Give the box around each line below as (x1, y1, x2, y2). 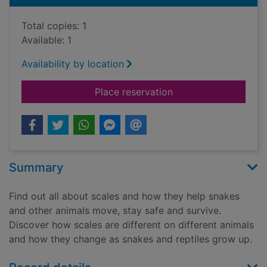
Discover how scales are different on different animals (9, 219, 254, 231)
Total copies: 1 (21, 20, 86, 32)
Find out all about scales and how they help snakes (9, 190, 240, 203)
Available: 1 (21, 34, 72, 46)
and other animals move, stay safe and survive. (9, 204, 221, 217)
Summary (9, 160, 63, 175)
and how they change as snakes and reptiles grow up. (9, 233, 252, 246)
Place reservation (94, 86, 173, 98)
